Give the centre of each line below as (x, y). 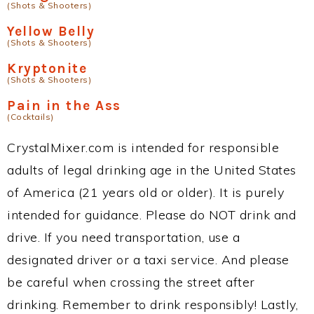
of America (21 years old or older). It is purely (145, 192)
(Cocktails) (30, 117)
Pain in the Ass (64, 105)
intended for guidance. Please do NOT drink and (151, 215)
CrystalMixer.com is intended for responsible (143, 148)
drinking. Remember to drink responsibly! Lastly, (152, 305)
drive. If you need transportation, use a (123, 237)
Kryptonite (47, 68)
